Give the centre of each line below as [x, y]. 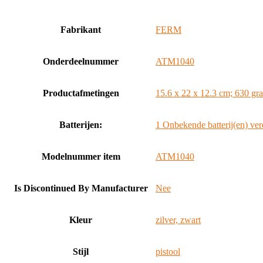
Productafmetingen [81, 93]
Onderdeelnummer [81, 61]
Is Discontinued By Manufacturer [81, 188]
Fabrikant [81, 30]
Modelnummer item [81, 156]
